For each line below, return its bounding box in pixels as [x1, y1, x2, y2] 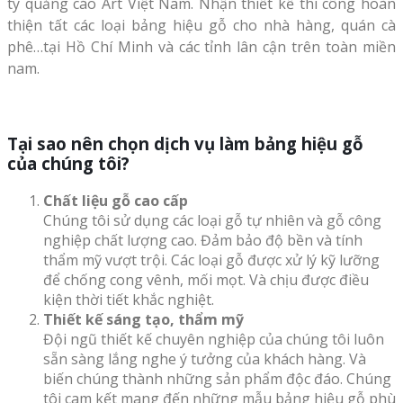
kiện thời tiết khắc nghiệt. [43, 289, 214, 309]
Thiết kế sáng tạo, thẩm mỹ [43, 309, 244, 329]
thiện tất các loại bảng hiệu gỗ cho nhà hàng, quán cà [7, 15, 396, 36]
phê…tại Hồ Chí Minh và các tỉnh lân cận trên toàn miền [7, 37, 396, 58]
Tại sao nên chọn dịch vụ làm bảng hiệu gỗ [7, 132, 363, 156]
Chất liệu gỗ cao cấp [43, 190, 188, 210]
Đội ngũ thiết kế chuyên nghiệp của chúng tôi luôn [43, 328, 384, 349]
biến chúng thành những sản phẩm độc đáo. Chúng [43, 368, 391, 389]
